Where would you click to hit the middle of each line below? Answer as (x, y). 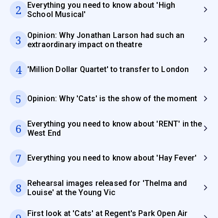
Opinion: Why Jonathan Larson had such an (106, 35)
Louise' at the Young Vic (71, 192)
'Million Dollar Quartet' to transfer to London (108, 70)
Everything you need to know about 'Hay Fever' (112, 158)
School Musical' (57, 14)
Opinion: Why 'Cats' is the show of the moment (112, 99)
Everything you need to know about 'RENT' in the (115, 124)
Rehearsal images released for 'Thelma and (107, 183)
